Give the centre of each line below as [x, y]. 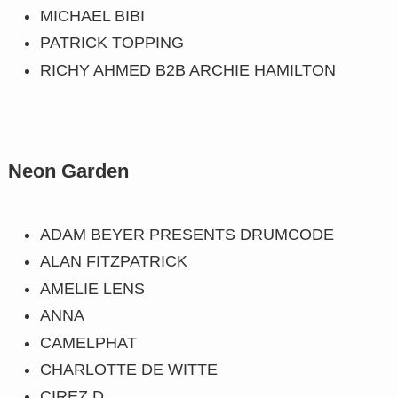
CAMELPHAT [88, 342]
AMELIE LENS [92, 288]
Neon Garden [68, 171]
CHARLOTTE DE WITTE [128, 370]
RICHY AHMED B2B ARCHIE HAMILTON [187, 70]
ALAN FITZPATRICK [113, 262]
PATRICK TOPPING [111, 43]
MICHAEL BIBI [92, 16]
